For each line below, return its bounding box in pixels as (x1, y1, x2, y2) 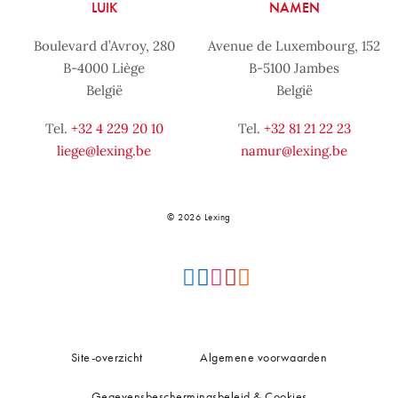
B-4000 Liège (63, 59, 145, 76)
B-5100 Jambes (249, 59, 339, 76)
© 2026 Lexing (167, 210, 231, 223)
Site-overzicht (70, 348, 143, 365)
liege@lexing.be (57, 141, 151, 159)
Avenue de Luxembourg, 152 (208, 36, 380, 54)
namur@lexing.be (241, 141, 347, 159)
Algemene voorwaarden (200, 348, 328, 365)
